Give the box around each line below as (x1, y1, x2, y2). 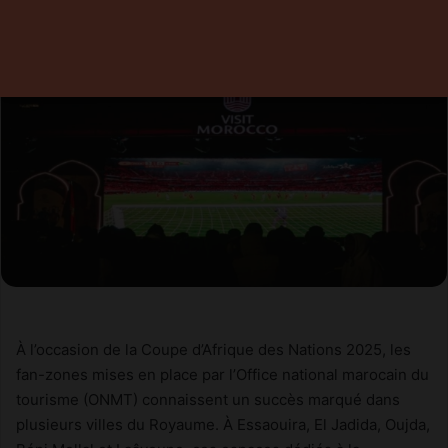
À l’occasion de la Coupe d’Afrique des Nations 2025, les (16, 339, 411, 359)
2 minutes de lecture (170, 23, 286, 39)
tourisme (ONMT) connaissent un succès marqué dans (16, 389, 400, 409)
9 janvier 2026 (34, 23, 114, 39)
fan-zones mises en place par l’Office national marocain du (16, 364, 429, 384)
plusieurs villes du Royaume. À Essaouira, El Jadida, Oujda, (16, 414, 430, 434)
